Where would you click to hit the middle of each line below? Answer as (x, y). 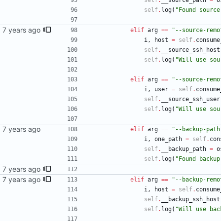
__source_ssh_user (191, 99)
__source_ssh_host (191, 50)
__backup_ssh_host (191, 200)
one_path (168, 139)
